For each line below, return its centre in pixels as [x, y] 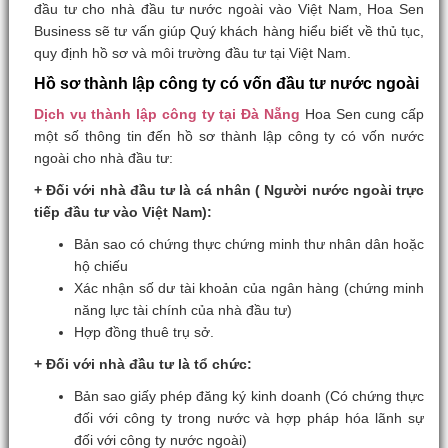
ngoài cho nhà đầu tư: [103, 158]
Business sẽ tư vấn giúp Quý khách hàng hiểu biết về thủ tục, [229, 31]
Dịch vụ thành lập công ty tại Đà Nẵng [167, 114]
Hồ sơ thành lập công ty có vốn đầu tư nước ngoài [226, 83]
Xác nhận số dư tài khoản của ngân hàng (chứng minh [249, 288]
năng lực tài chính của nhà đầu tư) [182, 310]
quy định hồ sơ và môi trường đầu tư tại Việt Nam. [192, 53]
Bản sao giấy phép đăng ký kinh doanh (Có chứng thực [249, 396]
